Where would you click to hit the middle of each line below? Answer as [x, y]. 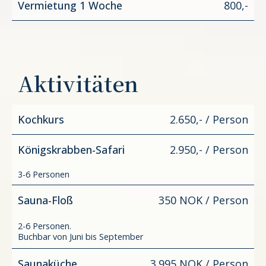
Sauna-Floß [45, 200]
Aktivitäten [78, 83]
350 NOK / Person [203, 200]
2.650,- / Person [209, 119]
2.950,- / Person [209, 149]
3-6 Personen [44, 174]
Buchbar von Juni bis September [80, 236]
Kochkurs [41, 119]
